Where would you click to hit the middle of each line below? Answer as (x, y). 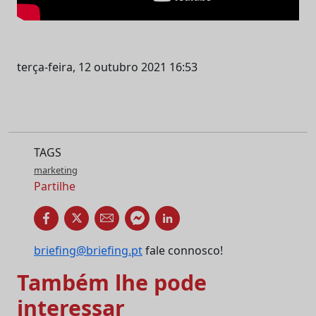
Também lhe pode (112, 282)
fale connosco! (183, 250)
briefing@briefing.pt (88, 250)
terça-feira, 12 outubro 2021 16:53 (107, 67)
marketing (56, 170)
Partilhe (55, 186)
